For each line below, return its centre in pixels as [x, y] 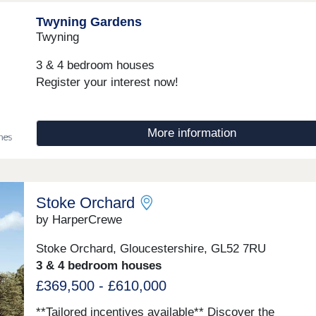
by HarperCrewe [79, 219]
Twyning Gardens [89, 21]
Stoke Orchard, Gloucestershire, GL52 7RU [151, 248]
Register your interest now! [107, 83]
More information [192, 133]
